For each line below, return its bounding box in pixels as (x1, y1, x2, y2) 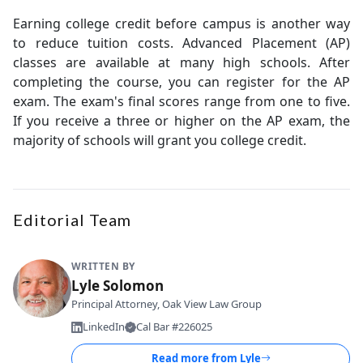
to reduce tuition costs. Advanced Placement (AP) (13, 34, 350, 52)
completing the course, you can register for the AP (13, 73, 350, 91)
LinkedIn (83, 319, 125, 334)
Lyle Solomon (71, 276, 164, 295)
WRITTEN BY (71, 259, 135, 273)
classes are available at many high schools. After (13, 53, 350, 71)
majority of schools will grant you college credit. (13, 131, 306, 149)
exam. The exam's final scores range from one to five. (13, 92, 350, 110)
